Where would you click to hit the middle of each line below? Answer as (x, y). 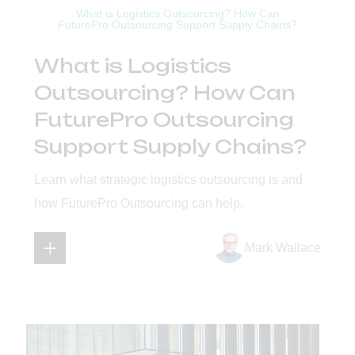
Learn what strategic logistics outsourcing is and (168, 180)
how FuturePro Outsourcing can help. (139, 204)
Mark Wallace (283, 248)
